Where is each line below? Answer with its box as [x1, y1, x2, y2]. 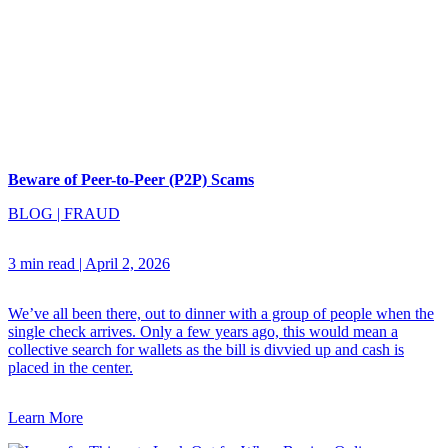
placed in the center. [8, 358, 133, 376]
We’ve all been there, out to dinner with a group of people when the [8, 304, 434, 322]
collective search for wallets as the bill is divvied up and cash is [8, 340, 404, 358]
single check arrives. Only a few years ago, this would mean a [8, 322, 398, 340]
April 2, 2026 [85, 254, 170, 272]
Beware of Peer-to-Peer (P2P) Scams [8, 170, 254, 188]
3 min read [8, 254, 75, 272]
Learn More [8, 408, 83, 426]
